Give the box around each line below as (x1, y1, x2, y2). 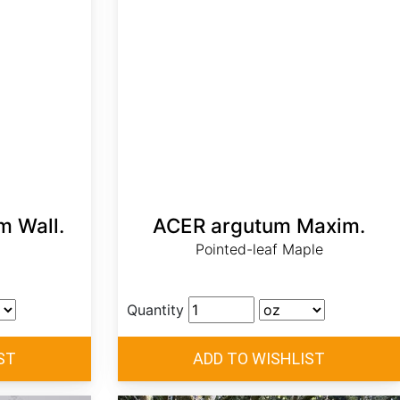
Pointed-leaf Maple (195, 240, 323, 259)
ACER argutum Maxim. (153, 213, 365, 238)
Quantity (127, 301, 184, 320)
